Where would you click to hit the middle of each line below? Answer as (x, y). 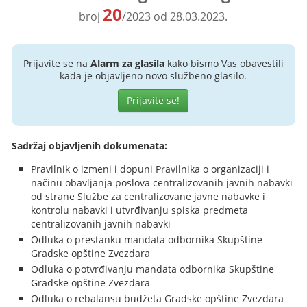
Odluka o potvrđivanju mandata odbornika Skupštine (153, 269)
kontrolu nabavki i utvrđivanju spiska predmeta (140, 210)
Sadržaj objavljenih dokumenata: (90, 146)
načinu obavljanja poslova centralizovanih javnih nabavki (162, 183)
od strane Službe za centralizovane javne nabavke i (148, 196)
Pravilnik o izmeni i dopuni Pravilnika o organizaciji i (150, 169)
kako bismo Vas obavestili (224, 63)
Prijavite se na (57, 63)
